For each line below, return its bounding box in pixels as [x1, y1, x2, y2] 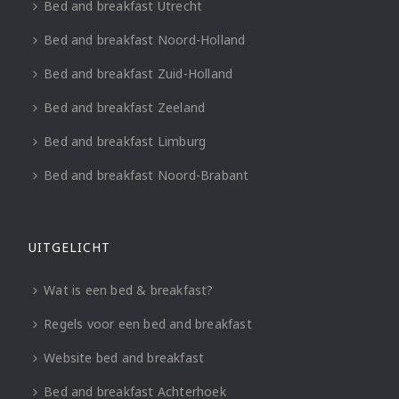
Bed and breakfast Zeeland [44, 98, 206, 116]
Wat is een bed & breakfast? [44, 281, 214, 298]
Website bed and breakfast [44, 348, 205, 366]
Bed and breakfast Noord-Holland [44, 30, 246, 48]
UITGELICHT [28, 238, 111, 256]
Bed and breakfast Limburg [44, 132, 207, 150]
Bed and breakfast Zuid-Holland [44, 64, 233, 82]
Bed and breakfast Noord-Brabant [44, 166, 249, 183]
